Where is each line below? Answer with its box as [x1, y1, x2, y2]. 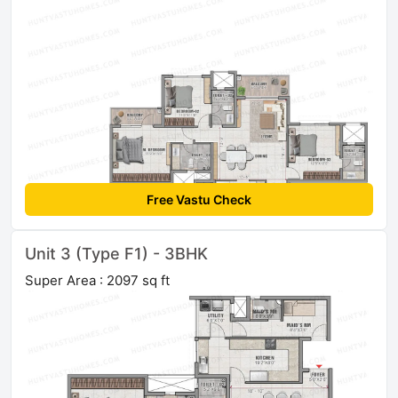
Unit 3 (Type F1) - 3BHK [25, 243, 208, 263]
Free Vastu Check [147, 191, 251, 207]
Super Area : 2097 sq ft [25, 271, 170, 289]
